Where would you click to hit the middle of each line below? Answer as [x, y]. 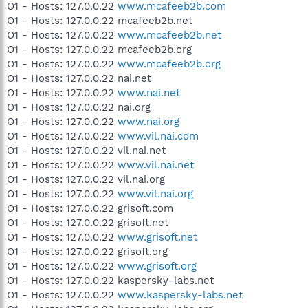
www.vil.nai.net [156, 165]
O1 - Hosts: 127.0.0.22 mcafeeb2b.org [99, 49]
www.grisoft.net [157, 237]
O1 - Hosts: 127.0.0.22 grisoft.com [90, 208]
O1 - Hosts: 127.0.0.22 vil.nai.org [86, 179]
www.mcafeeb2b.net [169, 35]
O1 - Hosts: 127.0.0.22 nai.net [79, 78]
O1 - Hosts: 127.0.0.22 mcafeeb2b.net [100, 21]
